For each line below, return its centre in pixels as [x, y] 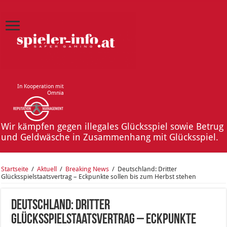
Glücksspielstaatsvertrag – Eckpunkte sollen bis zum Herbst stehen [99, 177]
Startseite [15, 169]
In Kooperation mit [41, 86]
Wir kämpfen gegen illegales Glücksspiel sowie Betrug [112, 127]
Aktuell [47, 169]
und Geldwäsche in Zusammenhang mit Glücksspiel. [110, 137]
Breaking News [87, 169]
